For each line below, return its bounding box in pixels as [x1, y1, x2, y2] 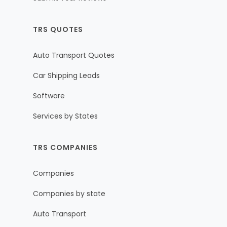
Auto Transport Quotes [33, 50, 115, 61]
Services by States [33, 110, 98, 121]
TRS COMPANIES [33, 142, 98, 153]
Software [33, 90, 65, 101]
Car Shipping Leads [33, 70, 100, 81]
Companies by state [33, 188, 105, 199]
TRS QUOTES [33, 24, 83, 34]
